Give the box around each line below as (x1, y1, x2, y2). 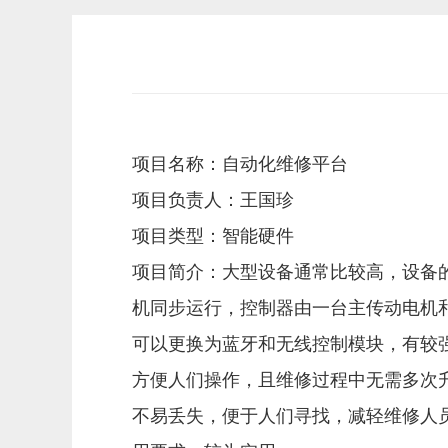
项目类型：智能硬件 (132, 226, 294, 246)
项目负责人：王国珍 (132, 190, 294, 210)
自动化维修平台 (222, 154, 348, 174)
